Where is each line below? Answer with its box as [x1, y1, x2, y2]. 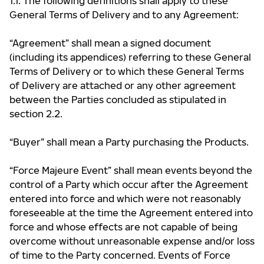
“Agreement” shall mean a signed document [9, 37, 211, 49]
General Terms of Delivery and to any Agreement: [9, 9, 239, 21]
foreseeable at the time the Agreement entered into [9, 207, 253, 219]
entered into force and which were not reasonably [9, 193, 241, 204]
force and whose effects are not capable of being [9, 221, 237, 233]
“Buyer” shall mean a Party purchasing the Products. [9, 136, 249, 148]
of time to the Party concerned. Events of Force [9, 249, 230, 261]
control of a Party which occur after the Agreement [9, 179, 248, 190]
